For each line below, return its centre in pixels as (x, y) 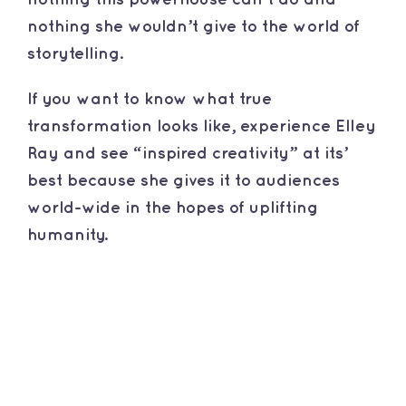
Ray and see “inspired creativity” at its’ (187, 153)
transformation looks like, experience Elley (201, 126)
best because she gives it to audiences (183, 180)
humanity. (67, 235)
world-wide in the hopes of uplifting (172, 208)
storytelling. (75, 53)
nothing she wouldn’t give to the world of (193, 26)
